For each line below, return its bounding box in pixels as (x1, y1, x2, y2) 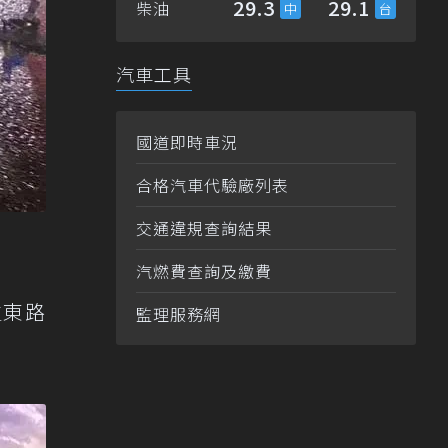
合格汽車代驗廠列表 (136, 173, 289, 198)
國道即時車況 (136, 130, 238, 155)
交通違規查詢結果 (136, 216, 272, 241)
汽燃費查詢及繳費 (136, 259, 272, 284)
